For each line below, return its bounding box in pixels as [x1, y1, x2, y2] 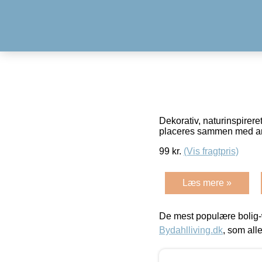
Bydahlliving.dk [159, 225, 223, 235]
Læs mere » [182, 177, 232, 188]
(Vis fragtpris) [184, 146, 239, 156]
